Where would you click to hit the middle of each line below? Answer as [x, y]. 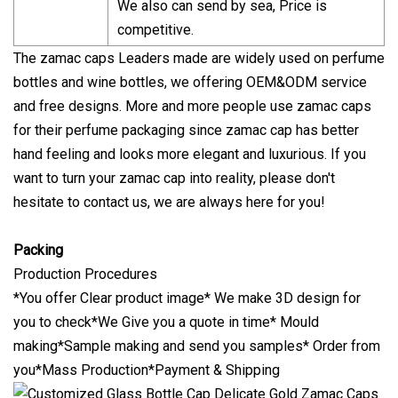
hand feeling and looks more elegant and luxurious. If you [190, 154]
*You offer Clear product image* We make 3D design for [187, 298]
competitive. [155, 29]
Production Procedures [85, 274]
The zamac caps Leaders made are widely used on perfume [199, 58]
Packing [38, 250]
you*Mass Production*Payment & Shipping [147, 370]
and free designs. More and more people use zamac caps [192, 106]
